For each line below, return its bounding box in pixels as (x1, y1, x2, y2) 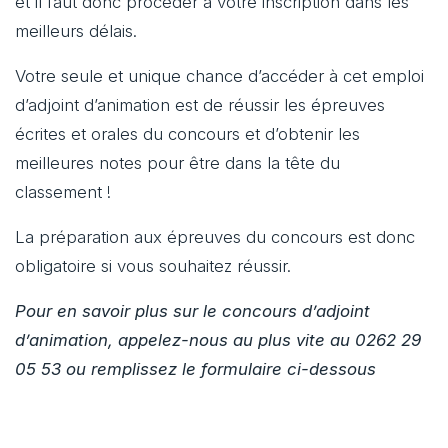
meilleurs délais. (15, 21, 137, 42)
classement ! (15, 182, 111, 203)
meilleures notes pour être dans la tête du (15, 153, 340, 174)
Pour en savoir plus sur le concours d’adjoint (15, 301, 370, 322)
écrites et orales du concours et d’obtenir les (15, 124, 360, 145)
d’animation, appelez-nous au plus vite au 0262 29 (15, 330, 421, 351)
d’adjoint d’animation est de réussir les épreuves (15, 95, 385, 116)
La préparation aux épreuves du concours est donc (15, 227, 415, 248)
